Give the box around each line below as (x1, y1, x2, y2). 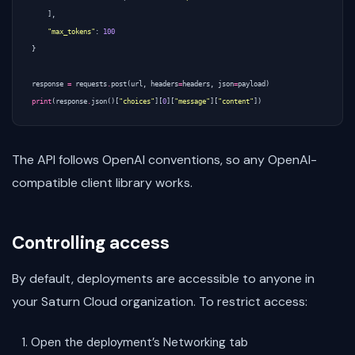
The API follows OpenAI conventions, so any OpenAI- (12, 151, 317, 169)
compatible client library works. (12, 174, 193, 192)
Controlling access (12, 231, 170, 255)
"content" (218, 97, 254, 106)
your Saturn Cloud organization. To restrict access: (12, 293, 307, 311)
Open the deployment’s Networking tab (31, 334, 248, 351)
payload (238, 80, 265, 89)
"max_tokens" (48, 28, 95, 36)
